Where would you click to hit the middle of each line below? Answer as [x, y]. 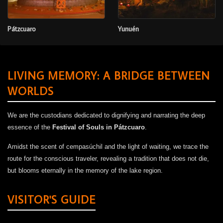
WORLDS [31, 91]
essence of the [30, 127]
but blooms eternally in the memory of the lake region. [85, 170]
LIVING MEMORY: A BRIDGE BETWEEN [109, 75]
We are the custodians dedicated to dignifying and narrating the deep [106, 115]
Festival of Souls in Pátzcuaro [99, 127]
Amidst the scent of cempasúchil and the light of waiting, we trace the [108, 146]
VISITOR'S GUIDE [52, 199]
